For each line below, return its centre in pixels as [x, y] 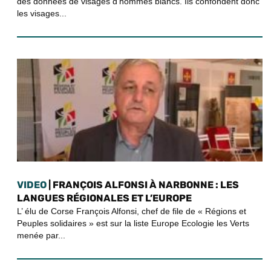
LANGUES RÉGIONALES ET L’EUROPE [104, 198]
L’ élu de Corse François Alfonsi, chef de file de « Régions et [132, 211]
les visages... [42, 13]
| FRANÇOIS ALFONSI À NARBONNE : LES [143, 185]
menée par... [41, 235]
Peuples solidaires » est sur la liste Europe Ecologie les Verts [133, 223]
